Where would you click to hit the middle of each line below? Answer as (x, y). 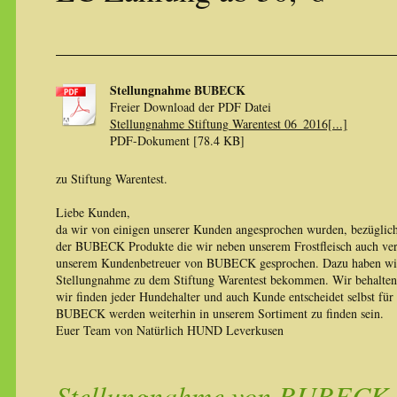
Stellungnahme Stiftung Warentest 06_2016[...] (228, 124)
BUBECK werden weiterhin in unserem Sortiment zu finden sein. (219, 313)
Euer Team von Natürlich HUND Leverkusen (169, 330)
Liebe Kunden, (93, 212)
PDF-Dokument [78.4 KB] (177, 140)
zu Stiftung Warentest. (111, 179)
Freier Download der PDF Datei (190, 107)
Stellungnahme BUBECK (177, 90)
